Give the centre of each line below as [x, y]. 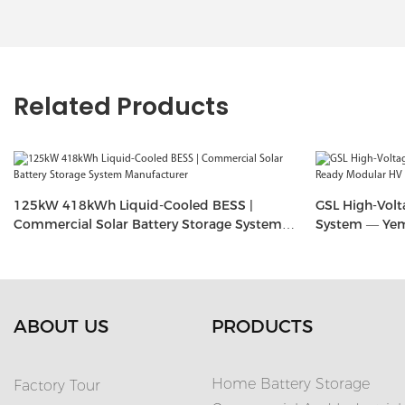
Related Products [121, 106]
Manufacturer [57, 243]
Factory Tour [57, 386]
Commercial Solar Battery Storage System [148, 224]
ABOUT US [61, 327]
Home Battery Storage [291, 384]
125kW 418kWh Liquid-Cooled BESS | [133, 205]
